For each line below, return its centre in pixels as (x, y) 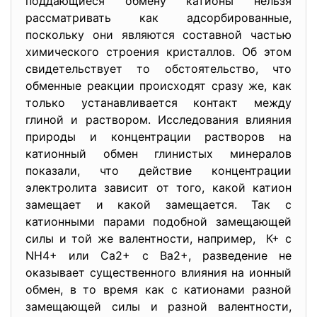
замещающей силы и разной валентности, (158, 306)
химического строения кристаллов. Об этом (158, 52)
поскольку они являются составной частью (158, 35)
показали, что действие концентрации (158, 171)
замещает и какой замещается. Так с (158, 204)
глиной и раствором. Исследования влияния (158, 120)
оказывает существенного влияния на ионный (158, 272)
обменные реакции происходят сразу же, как (158, 86)
